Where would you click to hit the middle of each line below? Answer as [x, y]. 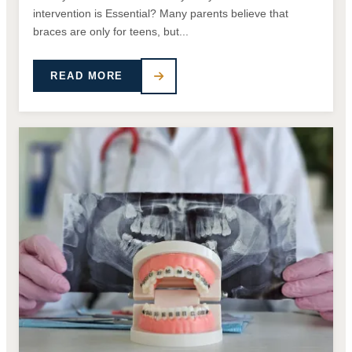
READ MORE [87, 76]
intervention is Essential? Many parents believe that [161, 13]
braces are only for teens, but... [111, 31]
